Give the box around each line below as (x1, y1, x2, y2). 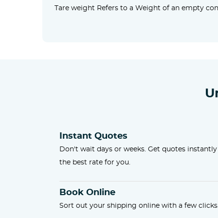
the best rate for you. (59, 159, 130, 166)
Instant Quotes (59, 132, 127, 141)
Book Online (59, 188, 115, 197)
